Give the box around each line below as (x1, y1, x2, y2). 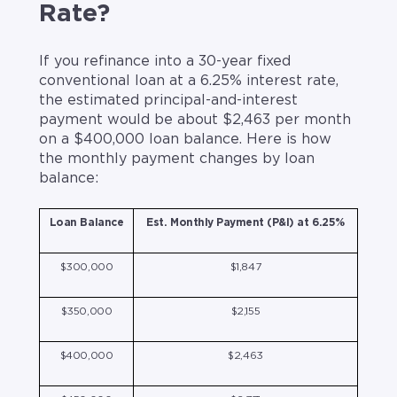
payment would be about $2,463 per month (39, 113, 351, 128)
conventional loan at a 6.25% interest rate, (39, 74, 339, 89)
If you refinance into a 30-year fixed (39, 54, 291, 69)
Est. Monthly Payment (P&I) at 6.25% (146, 216, 345, 228)
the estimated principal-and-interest (39, 93, 298, 108)
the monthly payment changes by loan (39, 152, 315, 167)
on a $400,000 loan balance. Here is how (39, 132, 331, 147)
